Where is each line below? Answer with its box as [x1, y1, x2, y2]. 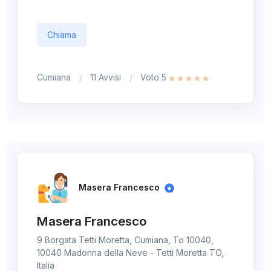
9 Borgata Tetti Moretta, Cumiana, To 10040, [37, 234, 214, 245]
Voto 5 [140, 72, 169, 83]
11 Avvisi [90, 72, 121, 83]
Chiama [47, 30, 76, 41]
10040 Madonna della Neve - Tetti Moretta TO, [37, 247, 224, 258]
